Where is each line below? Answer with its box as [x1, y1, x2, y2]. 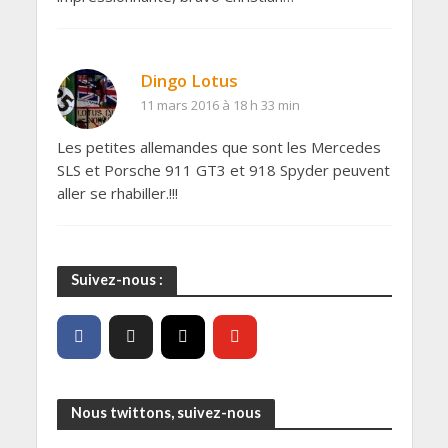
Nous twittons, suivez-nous [70, 404, 261, 422]
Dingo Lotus [139, 69, 238, 93]
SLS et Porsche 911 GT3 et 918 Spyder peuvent [56, 160, 390, 181]
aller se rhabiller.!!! [56, 183, 178, 204]
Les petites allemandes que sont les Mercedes [56, 137, 381, 158]
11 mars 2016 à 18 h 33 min [139, 96, 300, 115]
